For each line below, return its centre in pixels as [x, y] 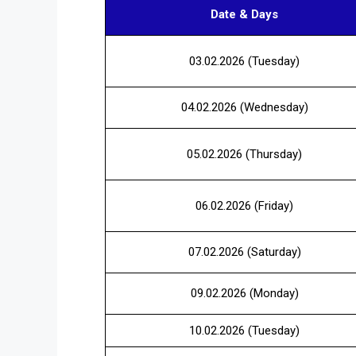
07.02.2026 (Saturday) [244, 252]
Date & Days [244, 15]
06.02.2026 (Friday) [244, 206]
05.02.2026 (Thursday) [244, 155]
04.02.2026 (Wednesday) [244, 108]
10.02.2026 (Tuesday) [244, 331]
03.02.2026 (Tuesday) [244, 62]
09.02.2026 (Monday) [244, 294]
